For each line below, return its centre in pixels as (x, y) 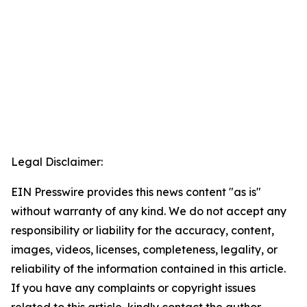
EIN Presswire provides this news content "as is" (136, 192)
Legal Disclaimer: (57, 162)
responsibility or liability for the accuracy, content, (143, 231)
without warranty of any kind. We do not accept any (149, 211)
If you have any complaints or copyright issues (133, 288)
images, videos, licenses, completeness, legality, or (144, 250)
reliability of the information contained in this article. (148, 269)
